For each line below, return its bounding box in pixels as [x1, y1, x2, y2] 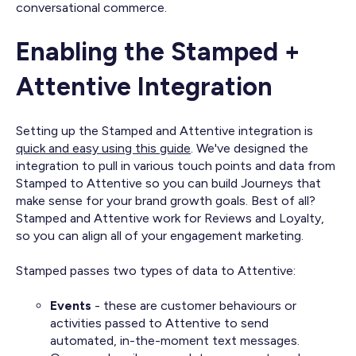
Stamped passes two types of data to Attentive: [16, 262, 296, 278]
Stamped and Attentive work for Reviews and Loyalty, [16, 210, 324, 226]
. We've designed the [191, 140, 308, 156]
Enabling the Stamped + [16, 37, 300, 68]
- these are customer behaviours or [91, 298, 297, 314]
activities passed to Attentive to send [50, 315, 269, 331]
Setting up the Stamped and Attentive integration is [16, 122, 313, 138]
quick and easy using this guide [16, 140, 191, 156]
